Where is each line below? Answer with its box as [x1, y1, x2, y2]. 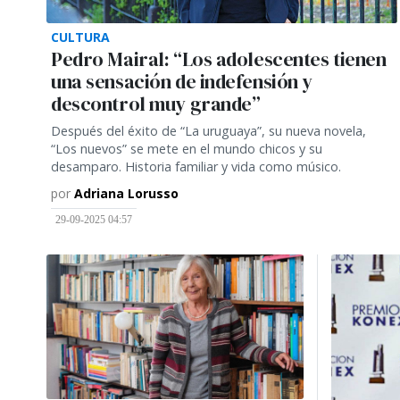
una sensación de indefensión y [51, 68, 313, 95]
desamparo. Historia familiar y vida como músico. [51, 157, 341, 175]
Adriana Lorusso [74, 184, 179, 202]
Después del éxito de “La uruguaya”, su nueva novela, [51, 121, 366, 139]
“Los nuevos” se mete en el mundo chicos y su [51, 139, 322, 157]
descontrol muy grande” [51, 90, 261, 117]
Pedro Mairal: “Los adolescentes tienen [51, 46, 387, 72]
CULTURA [51, 28, 110, 46]
